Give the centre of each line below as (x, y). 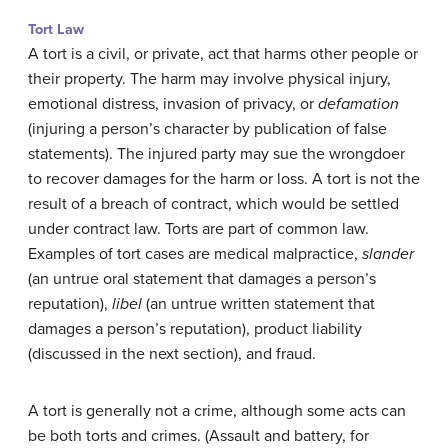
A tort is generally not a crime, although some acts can (217, 410)
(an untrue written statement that (258, 303)
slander (388, 253)
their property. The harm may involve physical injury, (209, 78)
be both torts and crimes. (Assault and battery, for (198, 435)
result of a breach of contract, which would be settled (213, 203)
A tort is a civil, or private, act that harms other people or (223, 53)
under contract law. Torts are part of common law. (198, 228)
